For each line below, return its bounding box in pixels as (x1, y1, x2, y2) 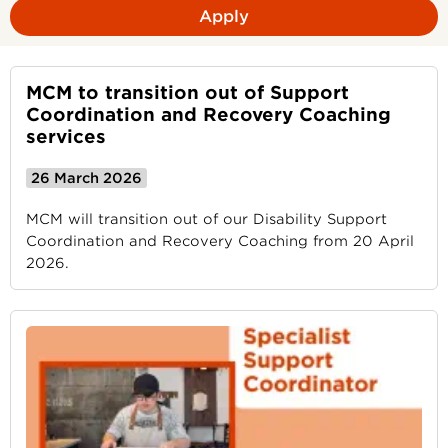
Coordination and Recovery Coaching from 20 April (26, 233, 414, 249)
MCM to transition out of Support (26, 82, 349, 103)
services (26, 126, 106, 147)
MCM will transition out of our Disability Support (26, 211, 387, 227)
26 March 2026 (31, 170, 142, 186)
